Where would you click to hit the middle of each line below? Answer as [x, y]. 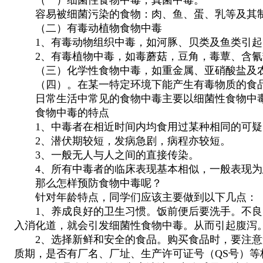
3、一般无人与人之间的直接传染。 [107, 155]
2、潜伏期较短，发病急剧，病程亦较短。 [122, 141]
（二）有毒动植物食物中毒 [88, 28]
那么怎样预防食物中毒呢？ [88, 183]
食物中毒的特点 [62, 112]
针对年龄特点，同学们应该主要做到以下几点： [136, 197]
